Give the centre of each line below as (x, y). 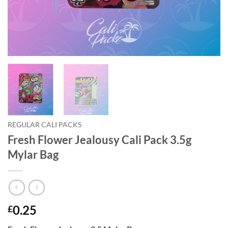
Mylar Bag (33, 155)
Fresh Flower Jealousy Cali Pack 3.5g (99, 140)
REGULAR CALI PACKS (45, 125)
